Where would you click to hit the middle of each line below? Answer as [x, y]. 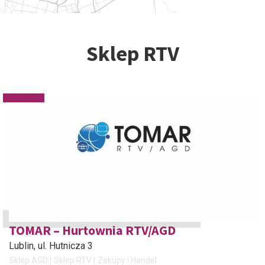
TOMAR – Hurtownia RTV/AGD [92, 230]
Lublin [21, 246]
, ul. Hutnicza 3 [63, 246]
